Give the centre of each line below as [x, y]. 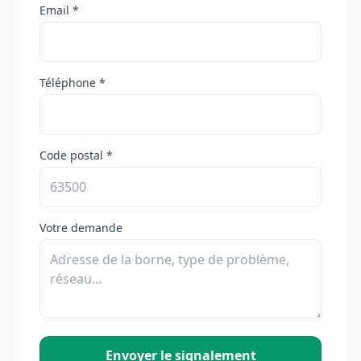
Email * [59, 10]
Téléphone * [73, 83]
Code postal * [76, 156]
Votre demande [81, 228]
